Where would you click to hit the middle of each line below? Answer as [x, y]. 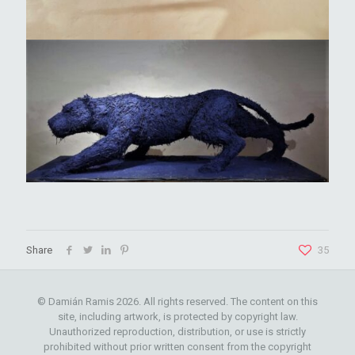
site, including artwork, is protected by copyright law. [177, 317]
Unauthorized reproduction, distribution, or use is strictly [177, 332]
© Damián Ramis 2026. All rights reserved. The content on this [177, 302]
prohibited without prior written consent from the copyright [177, 347]
